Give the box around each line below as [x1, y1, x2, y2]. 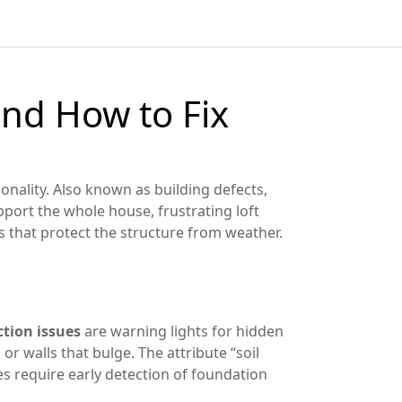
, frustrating [151, 201, 236, 221]
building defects [154, 179, 264, 199]
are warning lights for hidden [81, 321, 284, 341]
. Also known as [46, 179, 154, 199]
